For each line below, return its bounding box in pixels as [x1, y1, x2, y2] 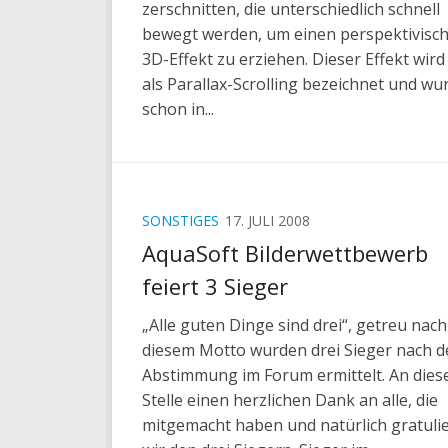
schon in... [142, 98, 214, 121]
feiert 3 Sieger [142, 271, 288, 302]
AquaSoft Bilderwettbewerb [142, 238, 428, 269]
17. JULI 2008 [225, 211, 310, 231]
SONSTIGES [142, 211, 219, 231]
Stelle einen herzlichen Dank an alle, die [142, 389, 438, 412]
